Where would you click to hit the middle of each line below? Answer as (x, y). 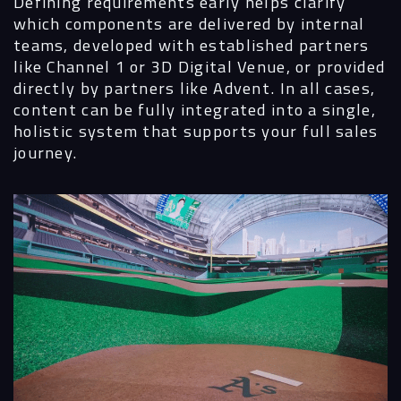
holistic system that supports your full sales (196, 130)
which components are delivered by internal (189, 23)
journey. (46, 152)
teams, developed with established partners (192, 44)
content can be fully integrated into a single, (195, 109)
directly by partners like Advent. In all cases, (195, 87)
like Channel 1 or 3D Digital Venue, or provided (200, 66)
